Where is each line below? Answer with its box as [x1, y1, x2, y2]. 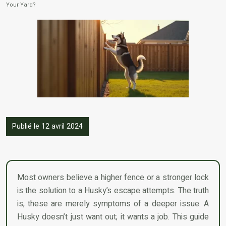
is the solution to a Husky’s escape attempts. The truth [17, 184, 209, 197]
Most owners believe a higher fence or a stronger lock [17, 171, 209, 184]
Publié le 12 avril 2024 [12, 121, 83, 132]
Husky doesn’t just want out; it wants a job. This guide [17, 210, 209, 223]
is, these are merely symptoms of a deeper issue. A [17, 197, 209, 210]
